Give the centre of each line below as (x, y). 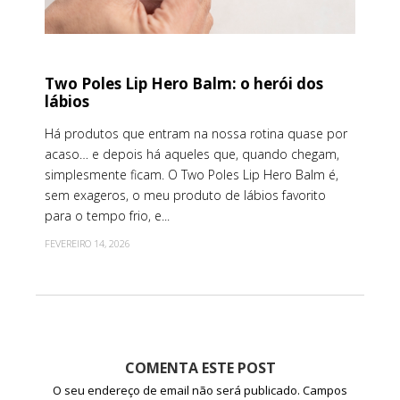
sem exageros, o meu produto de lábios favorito (185, 196)
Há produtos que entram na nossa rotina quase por (196, 134)
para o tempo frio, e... (107, 216)
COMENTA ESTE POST (200, 368)
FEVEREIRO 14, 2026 (87, 244)
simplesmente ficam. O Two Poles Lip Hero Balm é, (192, 175)
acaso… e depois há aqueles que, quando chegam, (192, 154)
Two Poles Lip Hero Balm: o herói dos (184, 84)
